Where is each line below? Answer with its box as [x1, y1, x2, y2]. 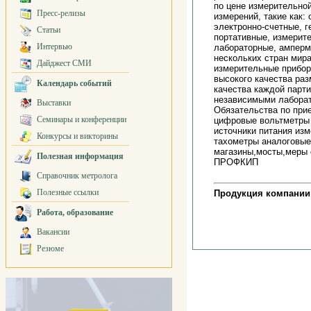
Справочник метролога [37, 171, 117, 180]
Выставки [37, 98, 71, 108]
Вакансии [37, 227, 69, 237]
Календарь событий [37, 78, 112, 88]
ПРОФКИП [214, 157, 258, 167]
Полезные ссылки [37, 187, 99, 197]
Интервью [37, 42, 72, 51]
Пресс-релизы [37, 8, 85, 18]
